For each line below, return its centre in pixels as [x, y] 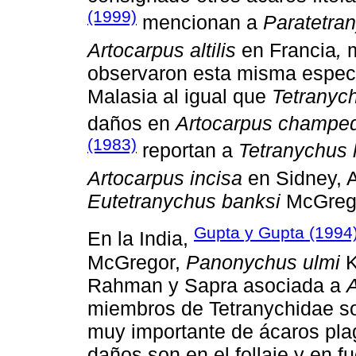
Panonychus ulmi [263, 262]
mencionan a [200, 23]
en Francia [286, 50]
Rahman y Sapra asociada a [217, 285]
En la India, [141, 239]
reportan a [188, 151]
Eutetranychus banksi [184, 201]
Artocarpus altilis [162, 50]
